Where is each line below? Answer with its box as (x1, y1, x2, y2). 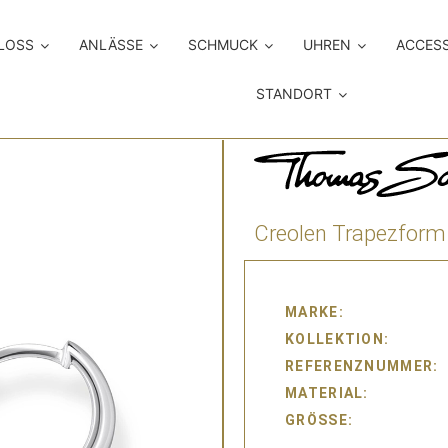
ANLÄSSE (79, 36, 144, 54)
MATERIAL (285, 385, 364, 402)
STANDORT (255, 85, 332, 103)
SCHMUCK (188, 36, 259, 54)
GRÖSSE (285, 412, 348, 429)
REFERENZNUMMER (285, 358, 434, 375)
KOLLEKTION (285, 331, 385, 348)
